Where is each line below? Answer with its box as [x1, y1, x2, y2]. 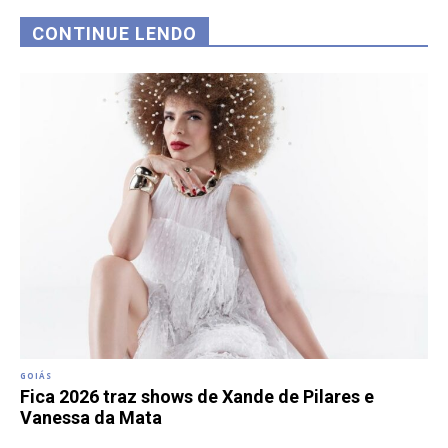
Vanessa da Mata [20, 406, 162, 428]
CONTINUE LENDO [32, 23, 197, 45]
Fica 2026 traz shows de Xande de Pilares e [20, 385, 374, 407]
